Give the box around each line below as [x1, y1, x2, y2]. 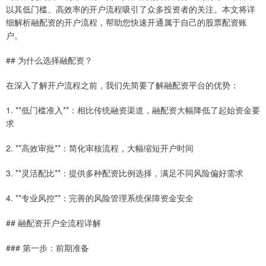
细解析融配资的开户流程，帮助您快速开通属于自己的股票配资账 [6, 16, 247, 28]
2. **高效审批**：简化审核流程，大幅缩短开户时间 [6, 142, 194, 154]
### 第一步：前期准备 [6, 242, 89, 254]
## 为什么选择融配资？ [6, 54, 93, 66]
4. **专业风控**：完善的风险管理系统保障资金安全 [6, 192, 194, 204]
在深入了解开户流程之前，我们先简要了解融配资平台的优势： [6, 79, 239, 91]
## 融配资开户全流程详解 [6, 217, 101, 229]
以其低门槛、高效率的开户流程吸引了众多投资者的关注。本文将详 [6, 3, 255, 15]
